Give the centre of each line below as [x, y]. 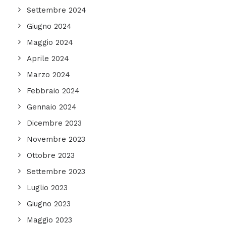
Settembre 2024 [56, 10]
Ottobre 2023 [51, 155]
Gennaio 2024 [52, 107]
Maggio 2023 [49, 220]
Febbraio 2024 [53, 91]
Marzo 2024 [48, 75]
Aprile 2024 [48, 59]
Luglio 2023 [47, 188]
